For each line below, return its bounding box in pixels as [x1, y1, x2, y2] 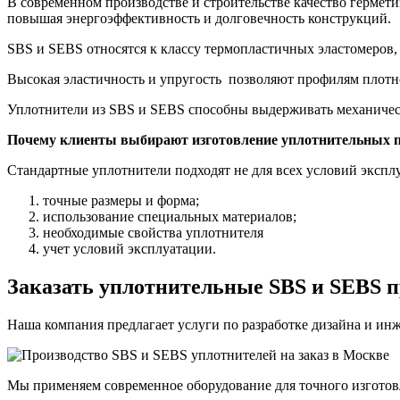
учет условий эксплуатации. [43, 241, 216, 257]
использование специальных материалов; [43, 209, 296, 225]
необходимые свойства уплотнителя [43, 225, 263, 241]
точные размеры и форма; [43, 193, 199, 209]
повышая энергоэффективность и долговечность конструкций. [7, 11, 391, 27]
